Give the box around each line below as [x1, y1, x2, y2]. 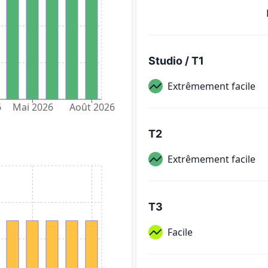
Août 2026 [69, 100, 115, 114]
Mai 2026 [12, 100, 53, 114]
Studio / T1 [148, 54, 204, 67]
